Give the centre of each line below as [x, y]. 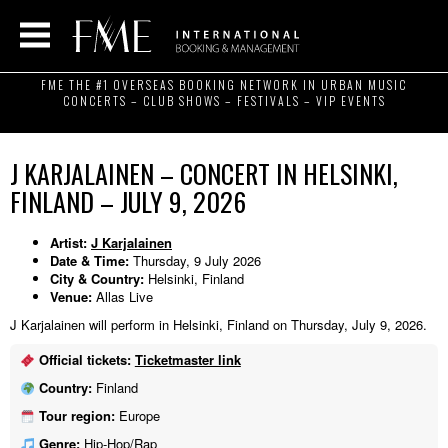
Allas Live [122, 296]
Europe [137, 416]
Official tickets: [84, 360]
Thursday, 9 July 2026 [195, 260]
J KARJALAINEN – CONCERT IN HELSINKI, [204, 174]
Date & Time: [89, 260]
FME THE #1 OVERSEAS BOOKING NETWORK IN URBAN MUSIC [224, 84]
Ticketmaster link [187, 360]
